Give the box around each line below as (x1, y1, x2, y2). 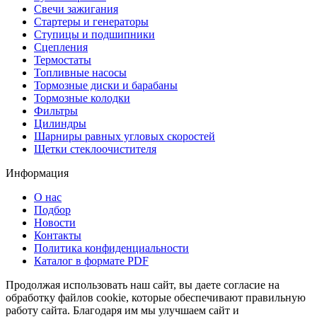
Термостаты (34, 53, 91, 66)
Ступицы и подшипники (34, 28, 155, 40)
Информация (6, 166, 69, 179)
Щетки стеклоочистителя (34, 142, 156, 155)
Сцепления (34, 40, 88, 53)
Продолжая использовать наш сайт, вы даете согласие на (6, 278, 279, 291)
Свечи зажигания (34, 2, 118, 15)
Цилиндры (34, 117, 86, 129)
